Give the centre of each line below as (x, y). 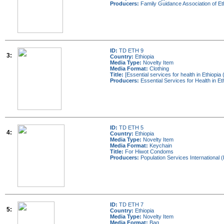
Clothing (158, 68)
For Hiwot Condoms (148, 151)
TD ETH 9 (130, 50)
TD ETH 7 (130, 204)
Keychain (160, 145)
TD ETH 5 (130, 127)
